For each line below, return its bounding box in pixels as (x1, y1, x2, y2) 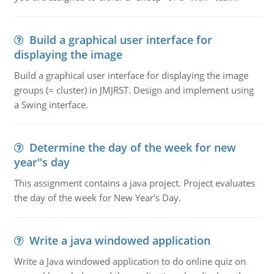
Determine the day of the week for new (29, 140, 236, 155)
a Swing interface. (13, 98, 88, 111)
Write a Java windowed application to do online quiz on (13, 255, 246, 267)
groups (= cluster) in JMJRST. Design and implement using (13, 84, 254, 96)
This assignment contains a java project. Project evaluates (13, 177, 255, 189)
